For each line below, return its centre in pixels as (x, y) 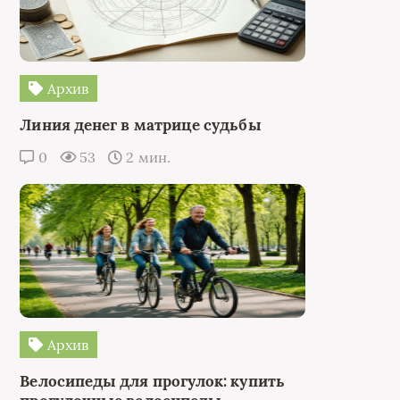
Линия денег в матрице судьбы (141, 125)
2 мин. (146, 157)
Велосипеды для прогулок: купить (152, 381)
